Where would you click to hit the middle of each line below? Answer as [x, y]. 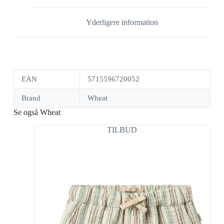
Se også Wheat [37, 112]
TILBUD [122, 130]
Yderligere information [122, 22]
